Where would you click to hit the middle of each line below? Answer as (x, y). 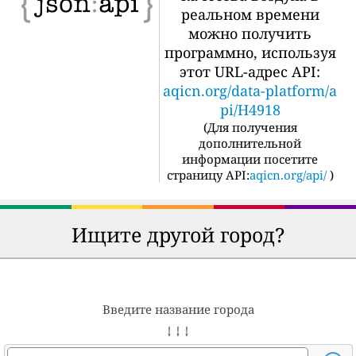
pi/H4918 (250, 109)
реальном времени (250, 14)
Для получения (252, 127)
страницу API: (208, 174)
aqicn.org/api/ (288, 174)
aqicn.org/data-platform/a (250, 90)
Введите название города (178, 309)
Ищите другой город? (178, 234)
